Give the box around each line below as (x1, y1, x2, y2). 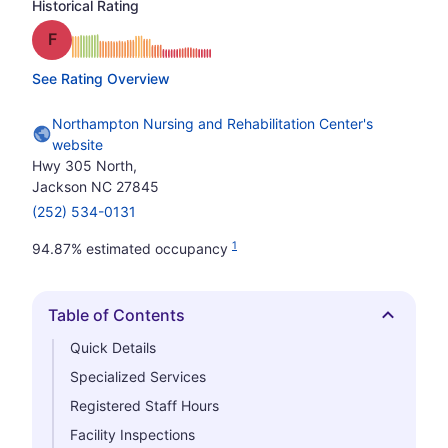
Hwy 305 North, (32, 157, 137, 174)
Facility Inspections (70, 426, 195, 443)
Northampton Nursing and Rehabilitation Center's (52, 115, 373, 132)
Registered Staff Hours (70, 397, 219, 414)
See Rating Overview (32, 70, 170, 87)
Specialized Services (70, 368, 206, 385)
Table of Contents (48, 305, 185, 325)
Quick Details (70, 339, 156, 356)
